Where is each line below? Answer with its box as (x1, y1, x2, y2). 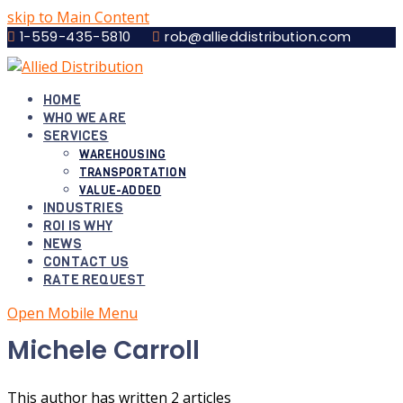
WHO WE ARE (43, 109, 126, 127)
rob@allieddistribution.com (160, 28, 352, 46)
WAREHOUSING (79, 147, 166, 162)
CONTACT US (43, 253, 129, 271)
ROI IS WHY (43, 217, 112, 235)
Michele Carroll (7, 333, 200, 368)
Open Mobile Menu (7, 303, 138, 323)
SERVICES (43, 127, 109, 145)
